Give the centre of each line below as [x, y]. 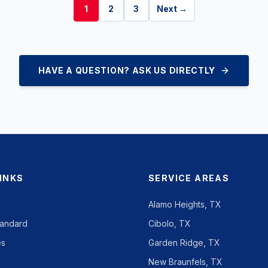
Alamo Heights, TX [185, 204]
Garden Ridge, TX [184, 243]
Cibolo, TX [170, 223]
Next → [172, 9]
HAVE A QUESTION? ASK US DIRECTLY [127, 70]
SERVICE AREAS [189, 178]
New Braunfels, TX [185, 262]
